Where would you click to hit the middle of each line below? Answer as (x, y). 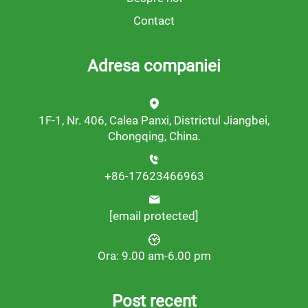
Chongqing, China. (154, 136)
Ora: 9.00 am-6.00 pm (154, 256)
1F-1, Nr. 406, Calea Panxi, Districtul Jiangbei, (154, 120)
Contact (154, 21)
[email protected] (154, 216)
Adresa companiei (154, 66)
